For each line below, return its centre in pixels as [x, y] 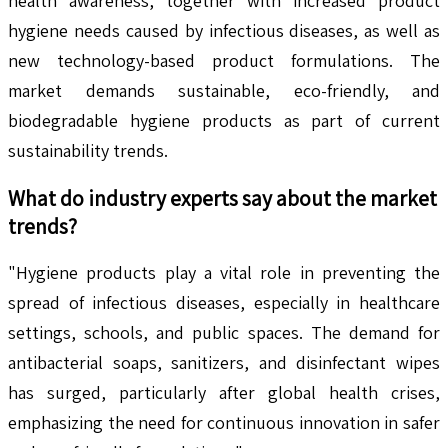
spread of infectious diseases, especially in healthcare [224, 302]
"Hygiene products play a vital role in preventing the [224, 272]
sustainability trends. [90, 150]
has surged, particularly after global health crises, [224, 392]
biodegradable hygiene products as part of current [224, 120]
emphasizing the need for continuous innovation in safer [224, 422]
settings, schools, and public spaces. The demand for [224, 332]
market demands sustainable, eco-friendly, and [224, 90]
